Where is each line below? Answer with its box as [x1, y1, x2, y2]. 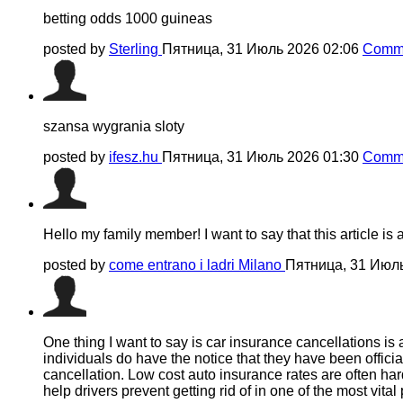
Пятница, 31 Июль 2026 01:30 [162, 148, 363, 165]
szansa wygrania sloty [43, 118, 184, 134]
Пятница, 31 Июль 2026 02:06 [162, 40, 363, 57]
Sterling [109, 40, 162, 57]
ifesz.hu [109, 148, 162, 165]
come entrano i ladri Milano [109, 256, 285, 273]
